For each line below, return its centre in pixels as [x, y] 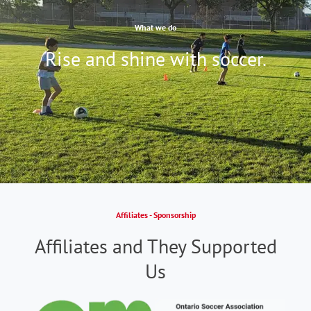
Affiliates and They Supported [155, 246]
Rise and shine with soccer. [155, 59]
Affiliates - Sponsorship [155, 215]
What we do [155, 28]
